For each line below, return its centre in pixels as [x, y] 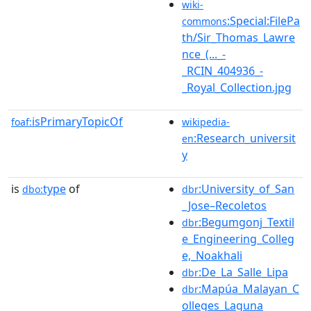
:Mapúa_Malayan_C [249, 288]
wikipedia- [206, 121]
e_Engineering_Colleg [238, 238]
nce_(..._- [204, 54]
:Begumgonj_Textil [246, 222]
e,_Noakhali [212, 255]
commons [204, 21]
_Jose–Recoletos [224, 205]
